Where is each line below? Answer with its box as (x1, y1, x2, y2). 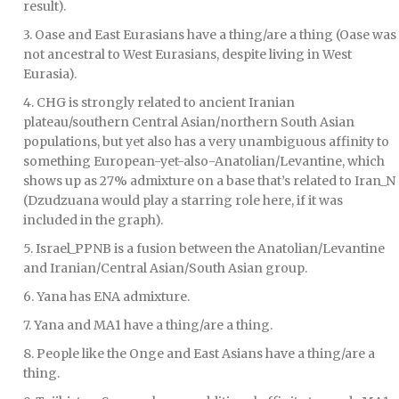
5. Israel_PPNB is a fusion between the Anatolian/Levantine (23, 240, 385, 256)
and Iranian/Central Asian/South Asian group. (23, 259, 307, 276)
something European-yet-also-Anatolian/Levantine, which (23, 152, 385, 169)
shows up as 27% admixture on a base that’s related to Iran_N (23, 172, 395, 189)
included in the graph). (23, 211, 163, 228)
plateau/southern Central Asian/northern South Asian (23, 113, 354, 130)
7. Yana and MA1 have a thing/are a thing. (23, 316, 273, 333)
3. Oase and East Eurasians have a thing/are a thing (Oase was (23, 26, 396, 43)
